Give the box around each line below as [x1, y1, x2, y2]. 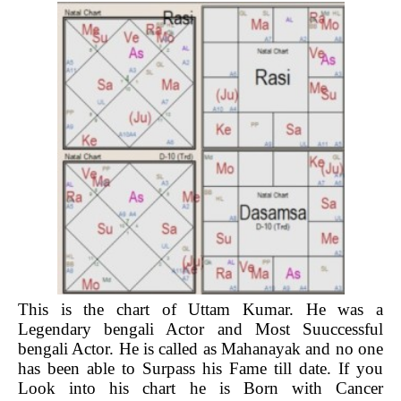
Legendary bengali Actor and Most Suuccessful [18, 319, 383, 338]
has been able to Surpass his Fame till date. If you [18, 358, 383, 378]
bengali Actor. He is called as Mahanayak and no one [18, 338, 383, 358]
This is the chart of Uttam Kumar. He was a [18, 299, 383, 319]
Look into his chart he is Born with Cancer [18, 378, 383, 397]
